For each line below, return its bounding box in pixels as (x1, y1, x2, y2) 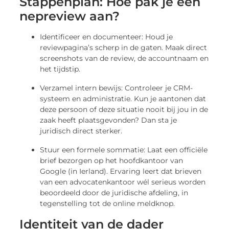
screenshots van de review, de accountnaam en (40, 53, 209, 63)
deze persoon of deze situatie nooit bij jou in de (40, 104, 209, 114)
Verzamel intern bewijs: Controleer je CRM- (40, 83, 193, 93)
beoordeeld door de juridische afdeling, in (40, 188, 189, 197)
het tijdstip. (40, 64, 81, 74)
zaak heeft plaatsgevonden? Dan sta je (40, 115, 177, 125)
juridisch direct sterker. (40, 126, 123, 135)
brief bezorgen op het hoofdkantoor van (40, 155, 184, 165)
